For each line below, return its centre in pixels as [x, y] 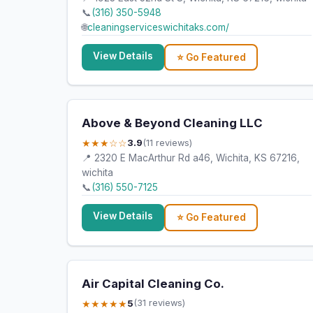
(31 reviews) [159, 303]
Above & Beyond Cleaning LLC [172, 123]
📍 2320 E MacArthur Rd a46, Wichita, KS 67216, [191, 158]
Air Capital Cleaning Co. [153, 283]
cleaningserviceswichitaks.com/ [158, 27]
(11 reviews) [167, 143]
